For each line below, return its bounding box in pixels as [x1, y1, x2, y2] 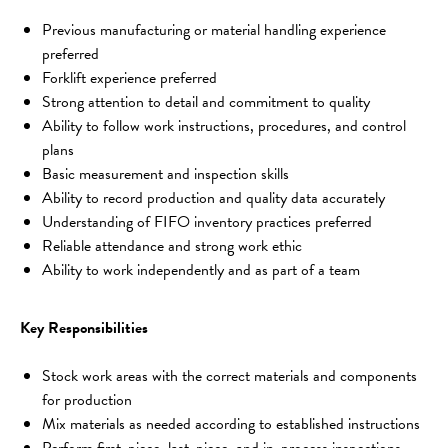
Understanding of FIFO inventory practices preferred [42, 209, 372, 234]
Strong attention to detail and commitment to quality [42, 89, 370, 114]
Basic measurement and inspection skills [42, 161, 289, 186]
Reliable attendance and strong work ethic [42, 233, 302, 258]
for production [42, 387, 132, 412]
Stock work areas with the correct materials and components [42, 363, 421, 388]
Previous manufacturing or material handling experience [42, 17, 390, 42]
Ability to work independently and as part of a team [42, 257, 360, 282]
